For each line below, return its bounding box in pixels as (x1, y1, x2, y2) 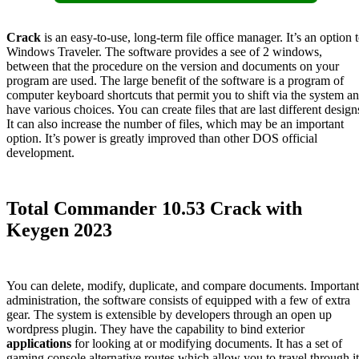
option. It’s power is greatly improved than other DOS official (6, 131, 317, 145)
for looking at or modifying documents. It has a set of (75, 336, 342, 350)
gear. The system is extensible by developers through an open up (6, 307, 332, 321)
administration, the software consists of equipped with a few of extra (6, 292, 350, 307)
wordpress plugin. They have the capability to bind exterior (6, 321, 305, 336)
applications (6, 336, 75, 350)
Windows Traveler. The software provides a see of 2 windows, (6, 44, 322, 58)
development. (6, 145, 75, 159)
